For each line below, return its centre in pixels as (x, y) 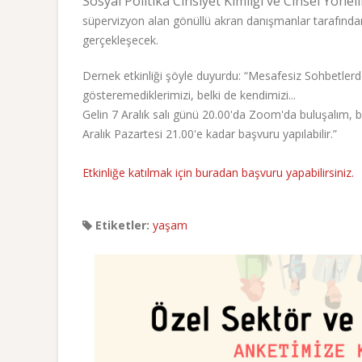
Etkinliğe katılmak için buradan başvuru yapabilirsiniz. (218, 172)
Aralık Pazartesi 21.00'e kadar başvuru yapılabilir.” (210, 133)
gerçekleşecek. (120, 40)
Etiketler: (121, 225)
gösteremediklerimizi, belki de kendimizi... (189, 95)
